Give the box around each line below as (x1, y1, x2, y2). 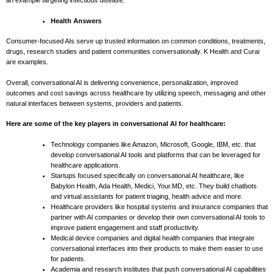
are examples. (6, 58, 48, 66)
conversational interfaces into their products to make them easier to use (51, 244, 263, 252)
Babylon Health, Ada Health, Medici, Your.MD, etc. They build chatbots (51, 182, 257, 190)
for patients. (51, 254, 86, 262)
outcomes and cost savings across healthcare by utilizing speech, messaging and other (6, 89, 266, 97)
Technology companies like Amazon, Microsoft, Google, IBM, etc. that (51, 140, 256, 148)
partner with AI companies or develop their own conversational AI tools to (51, 213, 265, 221)
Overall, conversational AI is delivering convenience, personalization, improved (6, 78, 238, 86)
